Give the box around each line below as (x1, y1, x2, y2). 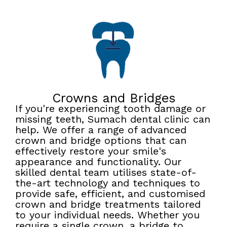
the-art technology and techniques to (15, 176, 200, 189)
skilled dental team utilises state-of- (15, 166, 197, 178)
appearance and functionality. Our (15, 155, 181, 168)
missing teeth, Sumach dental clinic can (15, 112, 210, 125)
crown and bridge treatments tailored (15, 198, 201, 210)
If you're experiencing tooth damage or (15, 102, 206, 115)
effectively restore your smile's (15, 144, 166, 157)
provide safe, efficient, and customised (15, 187, 205, 200)
